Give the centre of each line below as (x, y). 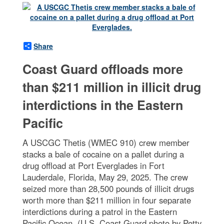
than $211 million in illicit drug (112, 87)
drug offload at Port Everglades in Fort (93, 165)
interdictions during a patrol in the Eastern (100, 211)
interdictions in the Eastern (103, 105)
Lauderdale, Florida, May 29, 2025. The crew (105, 177)
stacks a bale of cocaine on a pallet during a (103, 154)
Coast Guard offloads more (103, 69)
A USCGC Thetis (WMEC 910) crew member (106, 142)
